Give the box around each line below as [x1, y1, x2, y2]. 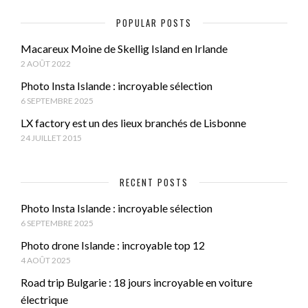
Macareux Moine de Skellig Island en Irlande [21, 41, 228, 55]
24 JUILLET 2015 [21, 132, 82, 143]
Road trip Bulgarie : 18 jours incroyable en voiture [21, 275, 252, 289]
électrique [21, 292, 68, 306]
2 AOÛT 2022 [21, 58, 71, 69]
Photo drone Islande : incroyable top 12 [21, 238, 205, 252]
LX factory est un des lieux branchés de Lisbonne [21, 115, 246, 129]
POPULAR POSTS [116, 15, 192, 30]
